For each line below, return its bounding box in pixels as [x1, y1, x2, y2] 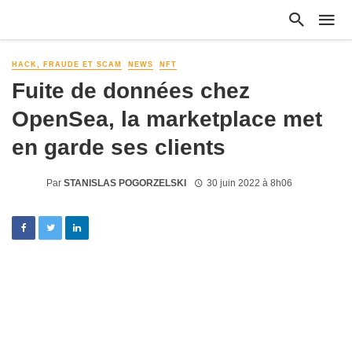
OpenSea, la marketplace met [12, 106, 322, 132]
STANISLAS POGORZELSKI [64, 177, 186, 189]
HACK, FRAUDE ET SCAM [12, 60, 122, 68]
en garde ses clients [12, 134, 225, 160]
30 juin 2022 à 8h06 [206, 177, 292, 189]
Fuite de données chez [12, 78, 250, 104]
